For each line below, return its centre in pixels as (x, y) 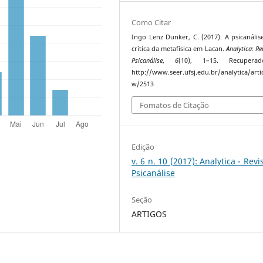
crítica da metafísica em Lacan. (179, 49)
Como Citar (151, 23)
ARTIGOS (149, 214)
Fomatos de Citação (175, 105)
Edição (143, 146)
